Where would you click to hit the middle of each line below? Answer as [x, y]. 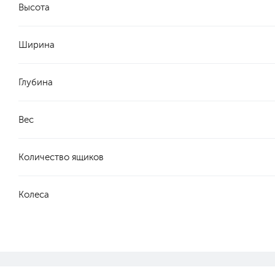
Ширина [37, 45]
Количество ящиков [61, 157]
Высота [34, 7]
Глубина [36, 82]
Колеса [34, 195]
